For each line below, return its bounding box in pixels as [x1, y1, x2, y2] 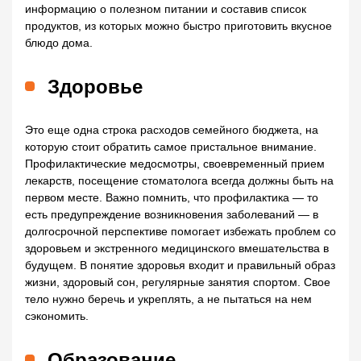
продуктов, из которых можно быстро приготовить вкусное [25, 19, 332, 32]
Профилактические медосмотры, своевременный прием [25, 157, 325, 170]
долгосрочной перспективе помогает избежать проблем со [25, 225, 336, 238]
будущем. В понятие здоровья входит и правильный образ [25, 259, 335, 272]
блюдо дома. [25, 36, 93, 49]
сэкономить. [25, 309, 89, 322]
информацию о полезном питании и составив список [25, 2, 306, 15]
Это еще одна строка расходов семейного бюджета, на [25, 123, 318, 136]
